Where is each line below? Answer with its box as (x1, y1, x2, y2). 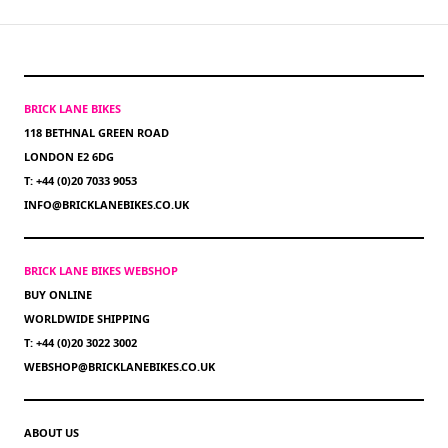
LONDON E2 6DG (24, 149, 114, 165)
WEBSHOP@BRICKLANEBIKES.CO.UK (24, 359, 215, 375)
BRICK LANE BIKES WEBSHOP (24, 263, 178, 279)
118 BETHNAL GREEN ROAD (24, 125, 169, 141)
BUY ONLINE (24, 287, 92, 303)
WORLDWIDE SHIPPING (24, 311, 150, 327)
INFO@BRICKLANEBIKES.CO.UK (24, 197, 189, 213)
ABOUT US (24, 425, 79, 441)
